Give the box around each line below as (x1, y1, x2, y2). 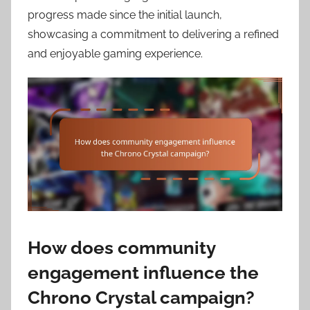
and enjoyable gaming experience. (28, 46, 203, 60)
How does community (28, 237, 215, 259)
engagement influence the (28, 262, 259, 284)
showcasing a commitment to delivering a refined (28, 27, 279, 41)
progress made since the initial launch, (28, 8, 222, 21)
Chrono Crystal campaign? (28, 287, 255, 309)
